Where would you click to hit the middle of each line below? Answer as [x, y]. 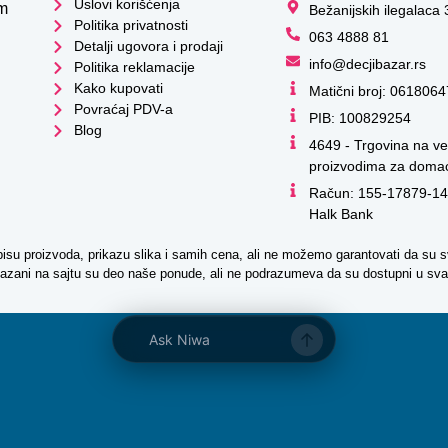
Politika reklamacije [134, 67]
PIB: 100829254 [359, 118]
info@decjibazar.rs [367, 64]
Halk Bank [340, 214]
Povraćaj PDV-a [123, 109]
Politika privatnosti [130, 25]
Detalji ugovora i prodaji [148, 46]
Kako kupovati [118, 88]
